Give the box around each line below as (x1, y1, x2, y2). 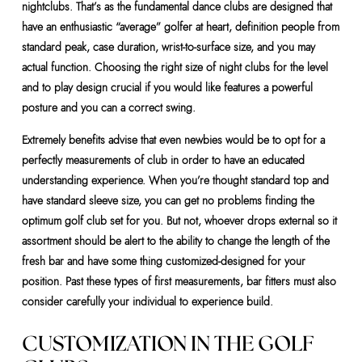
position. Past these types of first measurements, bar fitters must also (21, 273, 336, 289)
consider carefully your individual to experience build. (21, 293, 273, 309)
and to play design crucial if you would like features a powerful (21, 79, 313, 95)
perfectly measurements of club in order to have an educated (21, 152, 305, 168)
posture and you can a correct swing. (21, 99, 196, 116)
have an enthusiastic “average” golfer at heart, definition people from (21, 19, 339, 35)
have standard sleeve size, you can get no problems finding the (21, 192, 314, 208)
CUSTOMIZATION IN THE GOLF (21, 334, 314, 355)
